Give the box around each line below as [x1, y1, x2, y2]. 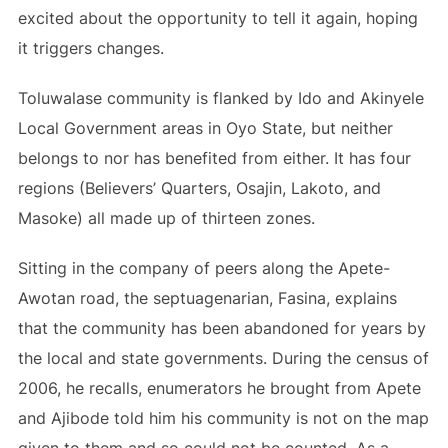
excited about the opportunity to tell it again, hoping [17, 8, 418, 28]
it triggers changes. [17, 38, 164, 58]
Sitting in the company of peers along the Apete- [17, 258, 390, 278]
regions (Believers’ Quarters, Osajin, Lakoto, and [17, 178, 381, 198]
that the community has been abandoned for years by [17, 318, 426, 338]
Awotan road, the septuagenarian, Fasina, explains [17, 288, 397, 308]
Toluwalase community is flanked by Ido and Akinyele [17, 88, 424, 108]
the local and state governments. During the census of [17, 348, 429, 368]
